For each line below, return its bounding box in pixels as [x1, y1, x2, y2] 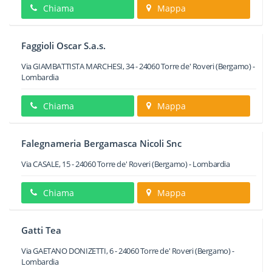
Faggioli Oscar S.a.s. [21, 39, 106, 52]
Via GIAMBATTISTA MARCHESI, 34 [21, 61, 134, 72]
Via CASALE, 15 [21, 158, 70, 169]
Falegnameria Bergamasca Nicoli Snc [21, 137, 182, 149]
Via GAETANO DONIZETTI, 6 [21, 245, 114, 256]
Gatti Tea [21, 224, 61, 236]
